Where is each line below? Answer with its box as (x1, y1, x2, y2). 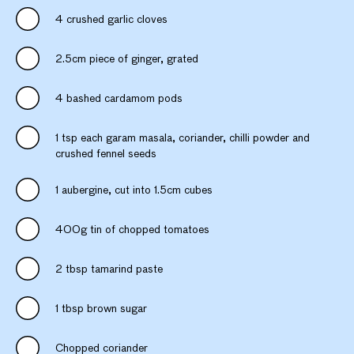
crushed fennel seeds (55, 148, 156, 160)
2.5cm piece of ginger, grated (55, 53, 198, 65)
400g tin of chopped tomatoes (55, 224, 209, 235)
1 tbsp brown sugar (55, 303, 147, 314)
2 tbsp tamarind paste (55, 263, 163, 275)
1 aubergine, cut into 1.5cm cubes (55, 184, 213, 196)
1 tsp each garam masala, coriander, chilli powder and (55, 132, 310, 144)
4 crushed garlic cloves (55, 13, 168, 25)
